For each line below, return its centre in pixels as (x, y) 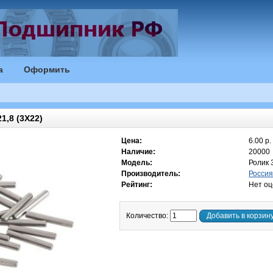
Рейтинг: (137, 185)
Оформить (47, 69)
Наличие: (138, 152)
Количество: (148, 216)
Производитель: (151, 174)
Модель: (137, 163)
